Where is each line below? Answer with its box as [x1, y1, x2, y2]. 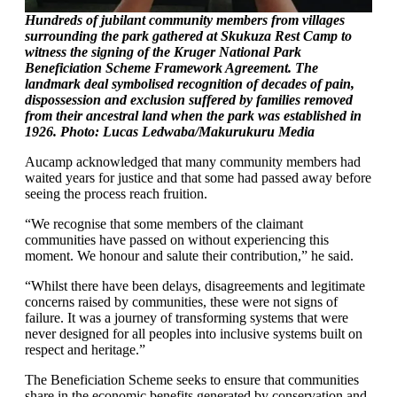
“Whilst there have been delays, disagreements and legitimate [25, 278, 365, 293]
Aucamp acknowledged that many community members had [25, 154, 361, 169]
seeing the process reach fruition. [25, 186, 207, 201]
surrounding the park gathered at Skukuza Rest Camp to [25, 28, 352, 43]
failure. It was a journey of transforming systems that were [25, 310, 348, 325]
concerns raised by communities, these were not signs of [25, 294, 338, 309]
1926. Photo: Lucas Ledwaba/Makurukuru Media [25, 124, 315, 139]
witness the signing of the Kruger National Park [25, 44, 301, 59]
